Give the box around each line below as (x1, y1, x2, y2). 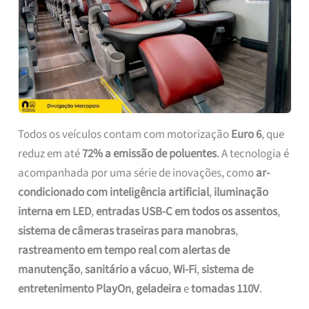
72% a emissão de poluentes (82, 145, 217, 162)
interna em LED (18, 203, 92, 220)
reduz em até (18, 145, 83, 162)
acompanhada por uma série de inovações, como (18, 164, 257, 181)
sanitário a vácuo (85, 261, 169, 278)
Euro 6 (231, 126, 262, 143)
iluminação (214, 183, 269, 201)
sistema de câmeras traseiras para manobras (18, 222, 236, 239)
